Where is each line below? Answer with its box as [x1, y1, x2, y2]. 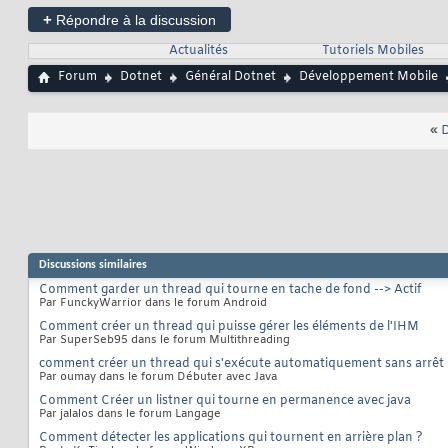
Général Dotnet [185, 69, 276, 86]
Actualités [168, 43, 228, 60]
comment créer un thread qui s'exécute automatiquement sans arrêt [39, 356, 444, 373]
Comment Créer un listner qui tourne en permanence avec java [39, 393, 411, 410]
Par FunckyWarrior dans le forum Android [39, 296, 267, 311]
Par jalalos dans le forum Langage [39, 407, 221, 422]
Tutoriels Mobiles [321, 43, 424, 60]
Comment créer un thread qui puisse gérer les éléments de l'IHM [39, 319, 419, 336]
